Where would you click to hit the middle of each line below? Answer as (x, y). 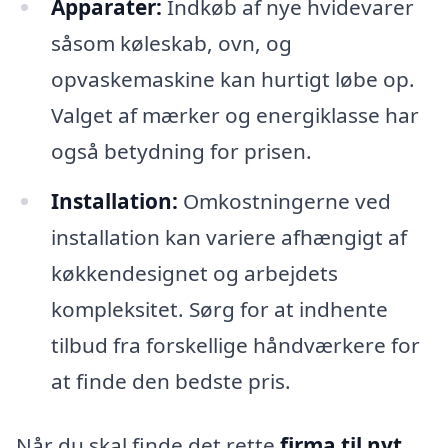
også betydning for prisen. (181, 151)
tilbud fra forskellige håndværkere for (235, 345)
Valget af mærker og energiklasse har (234, 115)
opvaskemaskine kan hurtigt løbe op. (232, 79)
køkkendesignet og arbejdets (194, 273)
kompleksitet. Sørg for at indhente (219, 309)
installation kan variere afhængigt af (228, 237)
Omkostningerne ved (284, 201)
